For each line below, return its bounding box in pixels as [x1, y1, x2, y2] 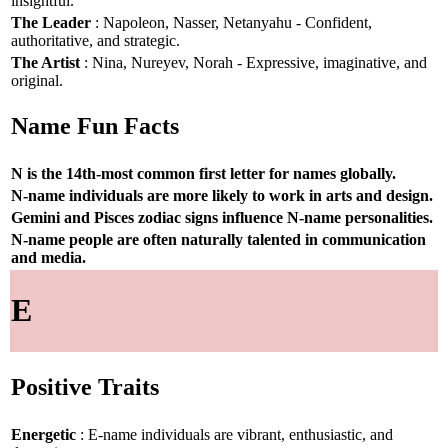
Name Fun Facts [11, 113, 179, 140]
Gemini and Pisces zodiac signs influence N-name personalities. [11, 208, 433, 226]
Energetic [11, 425, 76, 443]
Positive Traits [11, 374, 159, 401]
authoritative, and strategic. [11, 31, 180, 49]
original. [11, 71, 63, 89]
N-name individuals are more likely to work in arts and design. [11, 186, 433, 204]
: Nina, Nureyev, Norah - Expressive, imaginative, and [80, 53, 427, 71]
